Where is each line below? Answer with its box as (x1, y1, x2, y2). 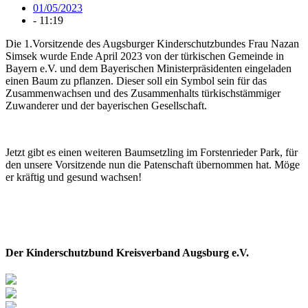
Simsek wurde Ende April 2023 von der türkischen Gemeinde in (5, 50, 284, 63)
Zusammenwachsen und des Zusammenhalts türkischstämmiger (5, 87, 280, 100)
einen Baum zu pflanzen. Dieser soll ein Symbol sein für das (5, 75, 267, 87)
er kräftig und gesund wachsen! (5, 171, 142, 184)
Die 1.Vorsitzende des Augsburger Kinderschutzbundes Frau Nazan (5, 38, 299, 50)
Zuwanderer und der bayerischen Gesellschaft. (5, 100, 207, 112)
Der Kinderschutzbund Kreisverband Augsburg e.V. (5, 246, 249, 258)
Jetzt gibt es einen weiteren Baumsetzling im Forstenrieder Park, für (5, 146, 298, 159)
